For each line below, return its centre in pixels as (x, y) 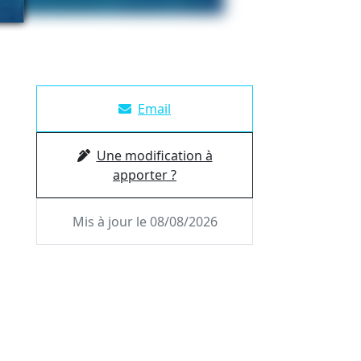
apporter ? (145, 175)
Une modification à (154, 156)
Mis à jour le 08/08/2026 (145, 222)
